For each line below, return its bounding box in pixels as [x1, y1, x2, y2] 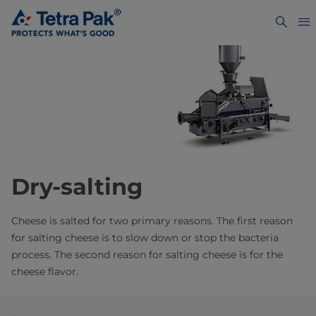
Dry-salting [11, 173, 142, 201]
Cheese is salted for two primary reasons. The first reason [11, 214, 293, 228]
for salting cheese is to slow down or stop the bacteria [11, 231, 279, 245]
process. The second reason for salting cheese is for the [11, 248, 283, 262]
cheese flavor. [11, 265, 78, 279]
